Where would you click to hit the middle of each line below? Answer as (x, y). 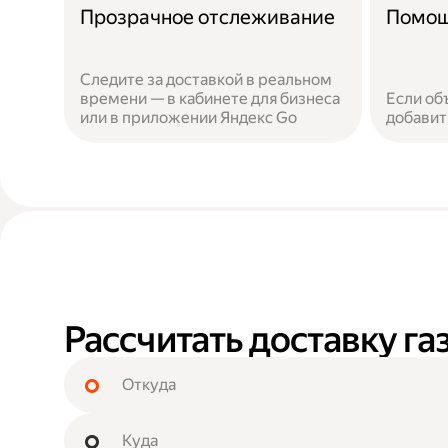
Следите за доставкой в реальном (206, 79)
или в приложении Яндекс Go (188, 117)
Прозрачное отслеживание (207, 17)
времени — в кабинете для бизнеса (210, 98)
